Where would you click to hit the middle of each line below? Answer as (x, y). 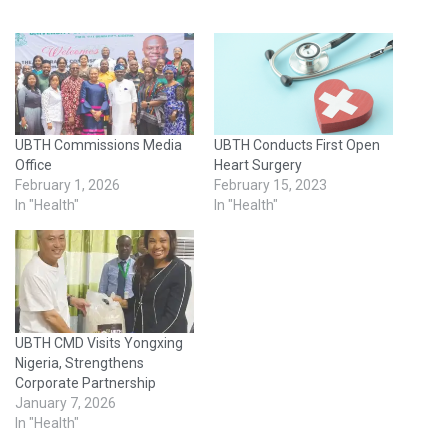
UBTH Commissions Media (98, 145)
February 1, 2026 (67, 185)
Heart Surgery (258, 165)
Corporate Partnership (85, 382)
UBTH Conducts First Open (297, 145)
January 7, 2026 (65, 402)
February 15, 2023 (270, 185)
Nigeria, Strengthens (79, 362)
